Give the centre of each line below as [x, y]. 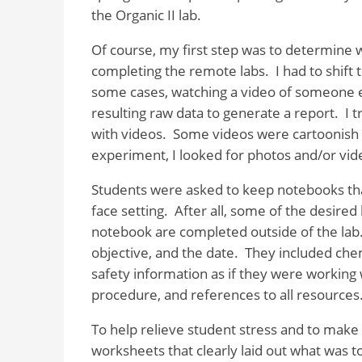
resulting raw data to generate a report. [215, 112]
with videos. [128, 133]
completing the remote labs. [180, 70]
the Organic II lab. [146, 15]
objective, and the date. [164, 252]
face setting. [129, 210]
